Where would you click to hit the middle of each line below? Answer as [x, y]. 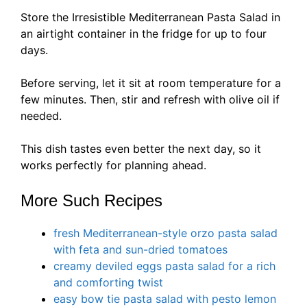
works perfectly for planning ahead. [113, 165]
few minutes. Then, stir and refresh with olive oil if [150, 100]
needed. [41, 116]
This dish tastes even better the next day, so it [141, 149]
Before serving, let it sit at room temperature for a [151, 83]
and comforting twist [108, 283]
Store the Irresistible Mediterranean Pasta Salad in [150, 17]
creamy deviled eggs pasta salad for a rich [164, 266]
